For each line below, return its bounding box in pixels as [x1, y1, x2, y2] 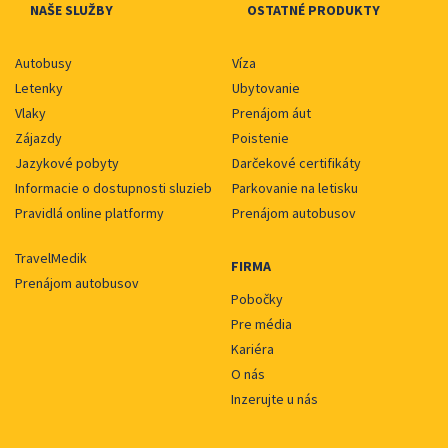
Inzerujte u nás [231, 390, 318, 409]
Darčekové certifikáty [231, 154, 361, 173]
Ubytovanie [231, 79, 300, 98]
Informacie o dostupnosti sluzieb [15, 179, 212, 198]
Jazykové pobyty [15, 154, 119, 173]
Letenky [15, 79, 63, 98]
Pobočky [231, 290, 283, 309]
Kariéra [231, 340, 274, 359]
